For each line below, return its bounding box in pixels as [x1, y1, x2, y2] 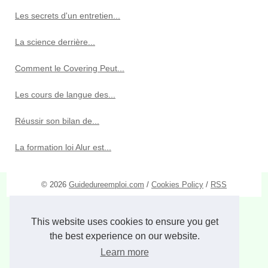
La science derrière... [15, 36, 95, 47]
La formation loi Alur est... [15, 142, 111, 152]
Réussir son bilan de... [15, 115, 99, 126]
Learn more [100, 247, 149, 258]
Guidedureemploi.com [69, 179, 144, 189]
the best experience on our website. [49, 231, 200, 242]
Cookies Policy [151, 179, 203, 189]
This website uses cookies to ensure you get [31, 217, 218, 227]
